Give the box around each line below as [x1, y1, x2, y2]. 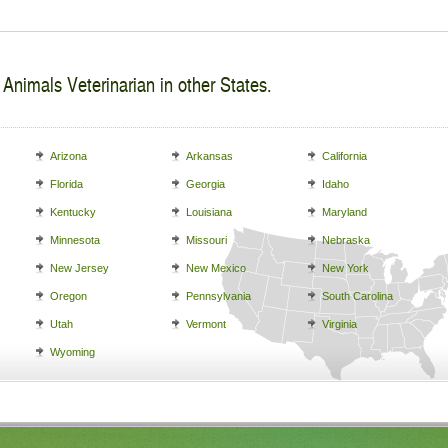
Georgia [186, 178, 225, 190]
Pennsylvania [186, 290, 251, 302]
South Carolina [322, 290, 393, 302]
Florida [50, 178, 83, 190]
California [322, 150, 367, 162]
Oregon [50, 290, 87, 302]
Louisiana [186, 206, 232, 218]
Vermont [186, 318, 226, 330]
